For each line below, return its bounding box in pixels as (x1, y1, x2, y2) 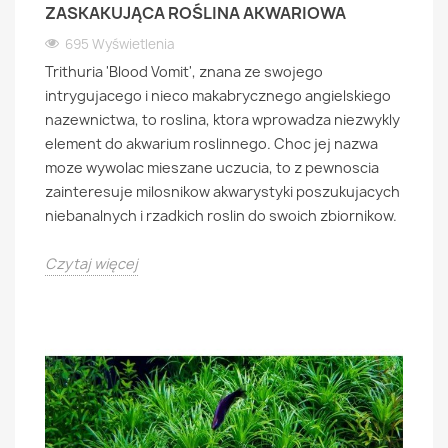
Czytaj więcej (45, 254, 138, 273)
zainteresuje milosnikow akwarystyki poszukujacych (45, 182, 400, 201)
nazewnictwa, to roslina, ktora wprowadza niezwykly (45, 110, 400, 129)
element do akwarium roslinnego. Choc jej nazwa (45, 134, 378, 153)
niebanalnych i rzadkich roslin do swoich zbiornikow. (45, 206, 397, 225)
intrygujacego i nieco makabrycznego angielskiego (45, 86, 391, 105)
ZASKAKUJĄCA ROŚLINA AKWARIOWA (45, 2, 346, 24)
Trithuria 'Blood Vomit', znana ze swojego (45, 62, 323, 81)
